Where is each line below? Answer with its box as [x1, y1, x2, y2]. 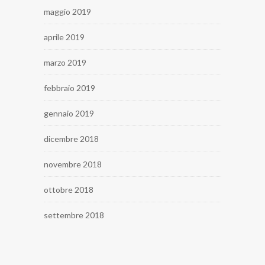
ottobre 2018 [44, 184, 93, 195]
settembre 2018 [44, 209, 104, 220]
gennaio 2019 [44, 108, 94, 118]
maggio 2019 [44, 6, 91, 17]
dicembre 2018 [44, 133, 99, 144]
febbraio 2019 [44, 82, 95, 93]
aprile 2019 [44, 31, 85, 42]
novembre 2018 [44, 159, 102, 169]
